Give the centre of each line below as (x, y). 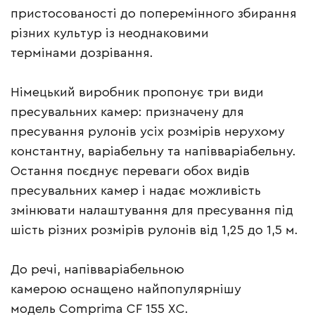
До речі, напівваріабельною (97, 270)
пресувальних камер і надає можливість (136, 191)
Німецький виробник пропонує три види (137, 92)
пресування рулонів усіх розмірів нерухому (148, 132)
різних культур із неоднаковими (110, 33)
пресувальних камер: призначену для (127, 112)
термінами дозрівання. (84, 53)
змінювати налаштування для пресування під (152, 211)
